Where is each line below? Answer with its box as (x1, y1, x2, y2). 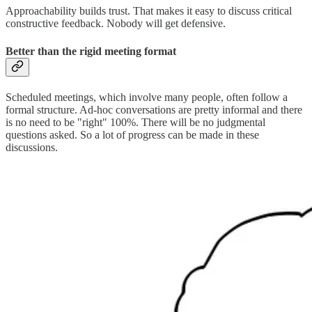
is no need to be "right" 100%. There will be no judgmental (6, 116, 265, 128)
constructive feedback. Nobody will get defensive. (6, 17, 226, 30)
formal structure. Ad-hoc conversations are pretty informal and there (6, 104, 302, 116)
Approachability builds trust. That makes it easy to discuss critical (6, 5, 292, 17)
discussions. (6, 141, 58, 153)
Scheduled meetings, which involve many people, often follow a (6, 91, 288, 103)
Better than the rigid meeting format (6, 45, 176, 57)
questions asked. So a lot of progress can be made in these (6, 129, 259, 141)
